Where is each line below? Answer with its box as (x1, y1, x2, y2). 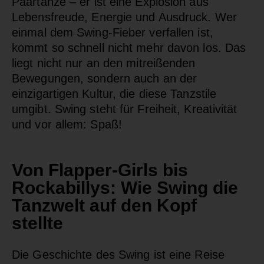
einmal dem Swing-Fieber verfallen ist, (12, 25, 213, 39)
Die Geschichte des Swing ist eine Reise (12, 247, 225, 261)
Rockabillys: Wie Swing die (12, 177, 238, 197)
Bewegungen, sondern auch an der (12, 71, 197, 85)
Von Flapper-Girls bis (12, 160, 188, 180)
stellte (12, 213, 63, 233)
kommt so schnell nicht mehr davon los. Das (12, 41, 246, 54)
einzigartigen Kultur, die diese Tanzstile (12, 87, 217, 100)
